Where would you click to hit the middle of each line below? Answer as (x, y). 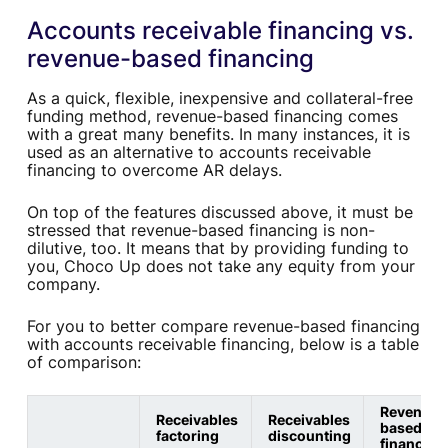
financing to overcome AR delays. (154, 170)
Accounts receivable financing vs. (220, 31)
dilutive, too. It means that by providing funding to (217, 248)
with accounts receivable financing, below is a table (222, 344)
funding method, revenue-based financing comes (212, 116)
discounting (309, 436)
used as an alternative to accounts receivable (198, 152)
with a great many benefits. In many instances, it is (218, 134)
